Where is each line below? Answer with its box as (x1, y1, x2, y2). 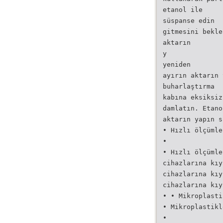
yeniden (163, 61, 191, 68)
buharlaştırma (163, 83, 215, 90)
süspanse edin (163, 17, 215, 24)
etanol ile (163, 6, 203, 13)
